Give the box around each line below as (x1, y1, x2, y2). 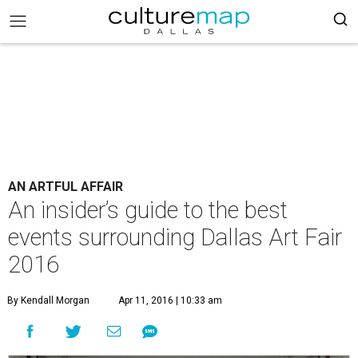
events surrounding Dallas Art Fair (8, 224, 342, 251)
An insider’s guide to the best (8, 197, 288, 224)
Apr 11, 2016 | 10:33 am (118, 295, 222, 306)
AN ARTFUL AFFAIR (8, 179, 123, 194)
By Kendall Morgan (7, 295, 89, 306)
